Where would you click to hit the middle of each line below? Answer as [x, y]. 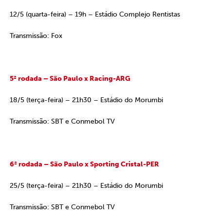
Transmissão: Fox [36, 36]
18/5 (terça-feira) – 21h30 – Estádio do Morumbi [86, 100]
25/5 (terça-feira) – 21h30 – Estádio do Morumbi [86, 186]
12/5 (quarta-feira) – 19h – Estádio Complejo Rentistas [95, 14]
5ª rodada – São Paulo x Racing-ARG [70, 79]
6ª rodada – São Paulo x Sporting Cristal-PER [84, 164]
